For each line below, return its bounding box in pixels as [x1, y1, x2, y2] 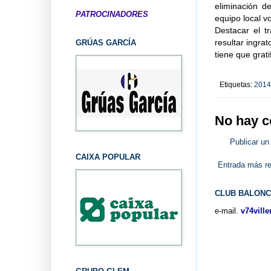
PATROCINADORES [75, 9, 148, 19]
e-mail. [214, 206, 238, 215]
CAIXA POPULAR [75, 152, 140, 162]
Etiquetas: [219, 80, 254, 88]
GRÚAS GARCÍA [75, 38, 136, 47]
